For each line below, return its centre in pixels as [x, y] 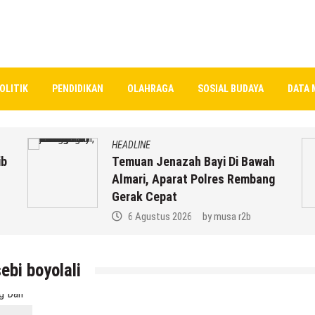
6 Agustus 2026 [160, 216]
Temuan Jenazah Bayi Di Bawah [193, 161]
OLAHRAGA [150, 88]
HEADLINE [131, 144]
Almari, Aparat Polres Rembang [193, 179]
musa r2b [232, 216]
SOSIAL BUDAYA [231, 88]
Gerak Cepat [144, 196]
